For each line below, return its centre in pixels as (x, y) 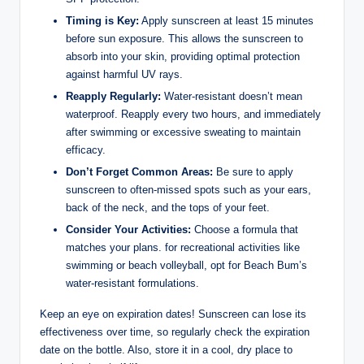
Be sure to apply (253, 172)
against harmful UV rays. (124, 75)
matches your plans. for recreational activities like (183, 248)
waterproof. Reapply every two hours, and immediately (193, 115)
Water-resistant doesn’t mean (232, 97)
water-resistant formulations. (132, 284)
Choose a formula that (245, 230)
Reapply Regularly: (113, 97)
